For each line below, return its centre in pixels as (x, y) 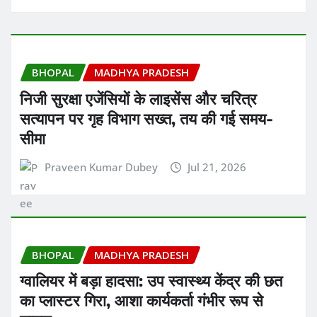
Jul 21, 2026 (217, 167)
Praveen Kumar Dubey (101, 167)
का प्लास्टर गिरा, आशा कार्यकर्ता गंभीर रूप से (142, 300)
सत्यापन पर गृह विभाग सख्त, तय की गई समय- (146, 118)
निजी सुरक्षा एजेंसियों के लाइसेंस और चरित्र (138, 98)
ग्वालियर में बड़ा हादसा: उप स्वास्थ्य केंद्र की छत (151, 281)
